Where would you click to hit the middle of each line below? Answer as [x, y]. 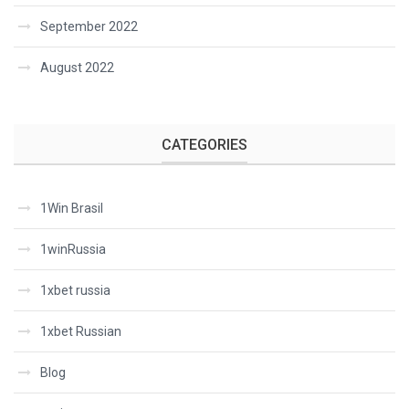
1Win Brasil [72, 208]
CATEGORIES [204, 145]
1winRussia [73, 249]
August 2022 [77, 68]
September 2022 [89, 26]
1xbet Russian [81, 331]
